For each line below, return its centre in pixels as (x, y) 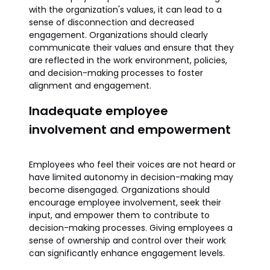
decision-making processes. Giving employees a (131, 228)
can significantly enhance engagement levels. (127, 253)
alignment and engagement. (90, 86)
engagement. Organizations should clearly (118, 35)
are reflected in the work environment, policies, (128, 60)
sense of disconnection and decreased (111, 22)
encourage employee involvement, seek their (125, 202)
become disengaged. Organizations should (119, 190)
